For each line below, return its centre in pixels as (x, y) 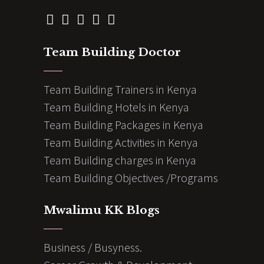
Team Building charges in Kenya (120, 160)
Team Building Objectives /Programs (131, 178)
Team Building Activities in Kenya (121, 143)
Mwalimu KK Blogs (102, 210)
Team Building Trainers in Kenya (120, 90)
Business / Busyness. (93, 247)
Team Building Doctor (112, 52)
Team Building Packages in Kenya (123, 125)
